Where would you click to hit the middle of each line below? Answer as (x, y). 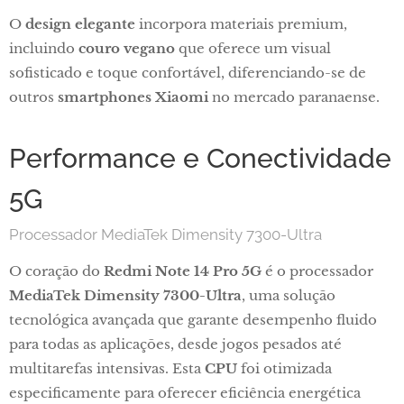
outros (33, 97)
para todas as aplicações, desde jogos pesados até (175, 344)
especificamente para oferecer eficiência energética (185, 393)
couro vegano (127, 48)
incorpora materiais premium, (241, 24)
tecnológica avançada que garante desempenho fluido (193, 320)
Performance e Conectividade (200, 158)
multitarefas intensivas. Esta (107, 368)
